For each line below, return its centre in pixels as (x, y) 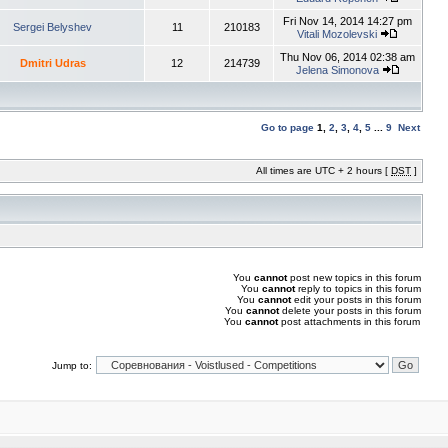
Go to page (287, 127)
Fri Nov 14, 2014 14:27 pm (347, 21)
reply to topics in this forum (358, 288)
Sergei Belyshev (52, 27)
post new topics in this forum (354, 277)
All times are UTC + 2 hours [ (323, 170)
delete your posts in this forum (350, 310)
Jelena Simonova (337, 70)
